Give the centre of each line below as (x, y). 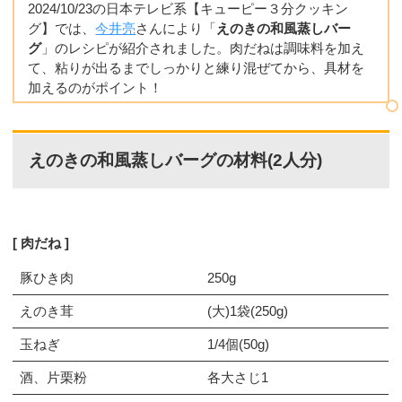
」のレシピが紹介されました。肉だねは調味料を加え (203, 48)
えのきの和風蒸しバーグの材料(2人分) (175, 161)
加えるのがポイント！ (96, 87)
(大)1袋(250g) (247, 311)
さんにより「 (176, 28)
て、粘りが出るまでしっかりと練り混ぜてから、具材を (197, 67)
